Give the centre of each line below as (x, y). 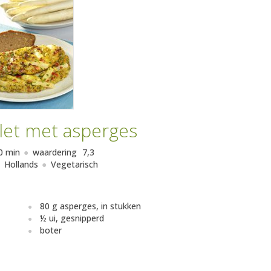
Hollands (21, 165)
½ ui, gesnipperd (72, 218)
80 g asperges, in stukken (90, 206)
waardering (56, 152)
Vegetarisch (74, 165)
